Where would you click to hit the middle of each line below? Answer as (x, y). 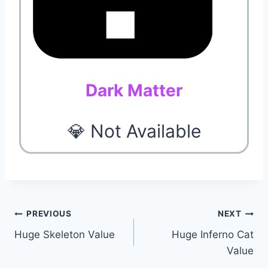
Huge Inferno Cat (213, 234)
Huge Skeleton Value (65, 234)
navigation (57, 243)
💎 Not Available (134, 131)
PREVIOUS (49, 214)
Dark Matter (134, 90)
